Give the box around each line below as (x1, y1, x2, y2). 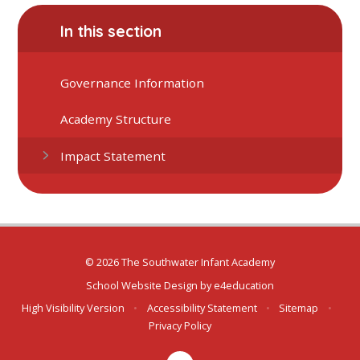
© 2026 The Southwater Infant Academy (85, 255, 275, 270)
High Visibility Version (22, 301, 125, 316)
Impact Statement (60, 147, 166, 164)
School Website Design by (86, 277, 214, 292)
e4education (214, 277, 274, 292)
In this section (60, 22, 162, 42)
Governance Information (60, 74, 205, 91)
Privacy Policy (149, 318, 211, 333)
